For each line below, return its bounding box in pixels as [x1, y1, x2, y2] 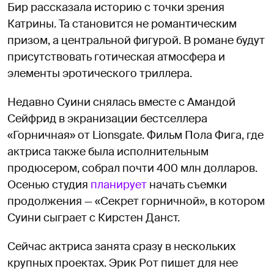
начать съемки [147, 177, 227, 192]
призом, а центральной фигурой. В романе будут [7, 32, 265, 48]
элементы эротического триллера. [7, 65, 192, 81]
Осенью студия [7, 177, 91, 192]
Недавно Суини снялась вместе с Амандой [7, 94, 235, 109]
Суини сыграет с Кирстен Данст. [7, 210, 180, 225]
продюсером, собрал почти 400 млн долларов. [7, 160, 257, 176]
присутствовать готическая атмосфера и [7, 49, 225, 64]
